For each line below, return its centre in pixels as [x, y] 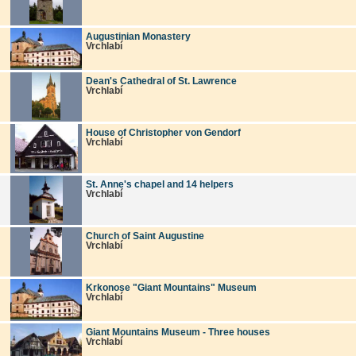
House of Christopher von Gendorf [163, 132]
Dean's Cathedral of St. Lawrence [161, 81]
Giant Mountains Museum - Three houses [178, 332]
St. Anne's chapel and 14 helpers [160, 184]
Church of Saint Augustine [145, 236]
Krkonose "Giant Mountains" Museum [171, 287]
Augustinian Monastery [138, 36]
